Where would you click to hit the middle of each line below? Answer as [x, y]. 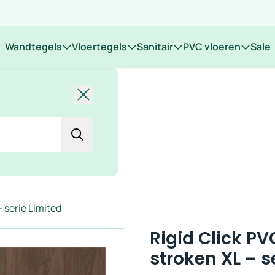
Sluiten [99, 91]
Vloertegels [99, 46]
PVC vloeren [211, 46]
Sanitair [155, 46]
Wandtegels [33, 46]
